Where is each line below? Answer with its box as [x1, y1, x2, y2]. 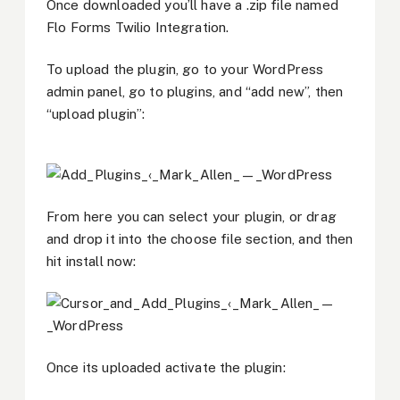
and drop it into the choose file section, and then [46, 231, 354, 247]
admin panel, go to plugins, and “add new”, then [46, 83, 344, 99]
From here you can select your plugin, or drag [46, 209, 337, 225]
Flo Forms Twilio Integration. [46, 19, 229, 35]
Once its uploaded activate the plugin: [46, 359, 286, 375]
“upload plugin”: [46, 105, 146, 121]
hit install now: [46, 254, 137, 270]
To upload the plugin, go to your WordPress [46, 61, 324, 77]
